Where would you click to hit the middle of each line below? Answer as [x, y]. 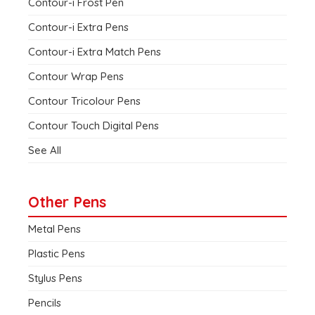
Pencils [45, 303]
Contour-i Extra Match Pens [95, 52]
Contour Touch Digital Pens [94, 126]
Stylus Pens [55, 278]
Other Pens [67, 202]
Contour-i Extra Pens [78, 27]
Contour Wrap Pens [76, 77]
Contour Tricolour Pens [84, 101]
